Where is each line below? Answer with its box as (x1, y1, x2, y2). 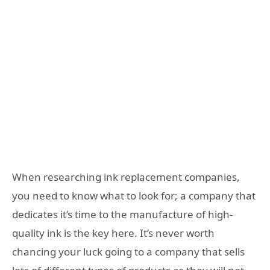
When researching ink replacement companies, (12, 170, 240, 184)
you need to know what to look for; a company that (12, 189, 256, 203)
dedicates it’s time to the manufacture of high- (12, 207, 233, 222)
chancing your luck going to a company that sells (12, 245, 245, 259)
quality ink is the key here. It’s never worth (12, 226, 215, 240)
